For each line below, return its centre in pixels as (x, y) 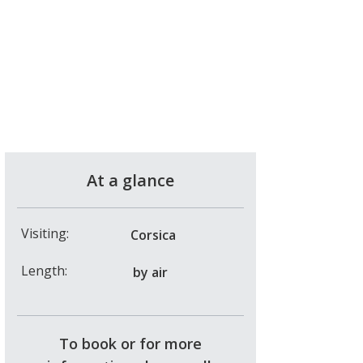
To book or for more (130, 343)
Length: (44, 270)
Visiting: (45, 233)
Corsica (153, 235)
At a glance (130, 180)
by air (150, 272)
